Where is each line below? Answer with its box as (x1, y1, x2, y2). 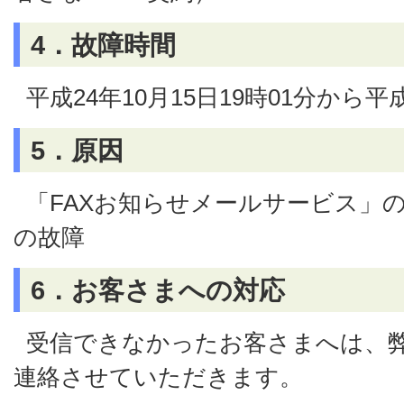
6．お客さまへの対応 (31, 275, 285, 305)
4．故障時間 (31, 30, 176, 60)
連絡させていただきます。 (14, 363, 303, 390)
